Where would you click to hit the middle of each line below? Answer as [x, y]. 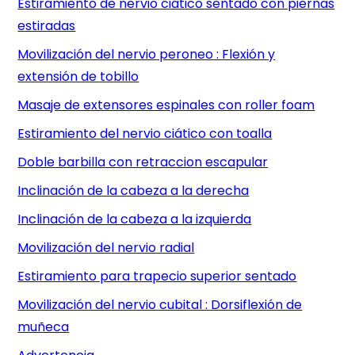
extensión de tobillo [78, 77]
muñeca [44, 327]
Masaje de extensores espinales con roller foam [166, 105]
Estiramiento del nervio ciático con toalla [145, 134]
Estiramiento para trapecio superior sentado [157, 277]
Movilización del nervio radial [106, 248]
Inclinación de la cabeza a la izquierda [135, 219]
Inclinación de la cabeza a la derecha [134, 191]
